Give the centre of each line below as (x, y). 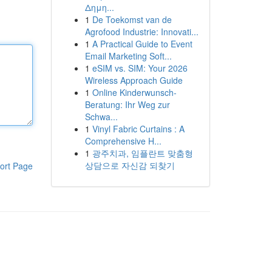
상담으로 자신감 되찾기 (130, 165)
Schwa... (101, 117)
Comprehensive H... (123, 141)
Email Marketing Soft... (128, 56)
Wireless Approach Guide (134, 80)
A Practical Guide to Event (142, 44)
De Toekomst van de (132, 19)
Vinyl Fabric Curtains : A (138, 129)
